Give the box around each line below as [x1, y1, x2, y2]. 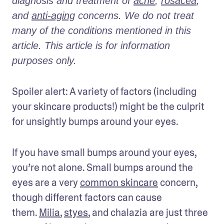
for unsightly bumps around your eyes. [12, 114, 178, 128]
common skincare [80, 175, 158, 189]
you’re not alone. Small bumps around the [12, 160, 193, 174]
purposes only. [12, 54, 76, 66]
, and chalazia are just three [88, 205, 208, 219]
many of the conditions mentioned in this [12, 24, 191, 36]
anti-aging [31, 9, 75, 21]
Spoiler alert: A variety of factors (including [12, 84, 196, 98]
